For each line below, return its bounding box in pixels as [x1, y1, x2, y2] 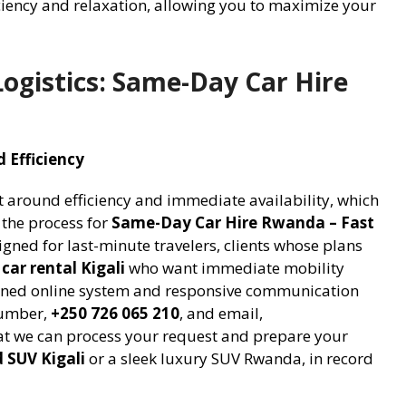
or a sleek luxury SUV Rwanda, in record [85, 347, 373, 369]
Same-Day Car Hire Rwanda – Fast [111, 211, 374, 233]
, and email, [179, 302, 263, 324]
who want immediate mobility [125, 256, 344, 278]
